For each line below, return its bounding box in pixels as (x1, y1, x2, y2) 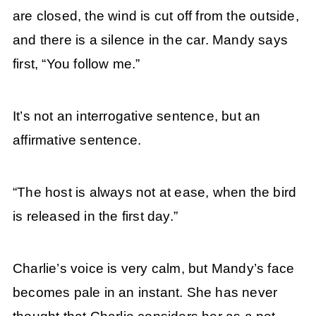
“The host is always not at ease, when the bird (12, 185, 297, 200)
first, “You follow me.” (12, 56, 140, 71)
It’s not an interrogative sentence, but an (12, 108, 261, 123)
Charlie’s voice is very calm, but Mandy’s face (12, 261, 295, 276)
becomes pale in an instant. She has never (12, 285, 278, 300)
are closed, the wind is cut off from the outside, (12, 8, 299, 23)
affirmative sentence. (12, 132, 142, 147)
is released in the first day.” (12, 209, 178, 224)
